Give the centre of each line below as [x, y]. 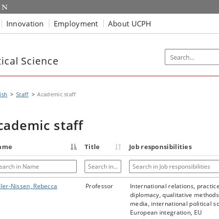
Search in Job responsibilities [170, 164]
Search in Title [105, 164]
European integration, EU [166, 212]
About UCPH [130, 23]
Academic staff [57, 94]
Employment [76, 23]
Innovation [25, 23]
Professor [99, 186]
